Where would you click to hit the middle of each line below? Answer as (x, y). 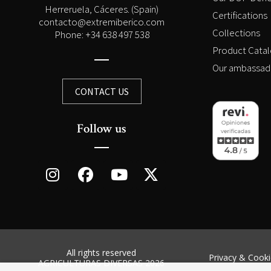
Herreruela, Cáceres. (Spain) (102, 9)
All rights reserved (101, 252)
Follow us (102, 128)
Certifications (240, 15)
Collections (236, 33)
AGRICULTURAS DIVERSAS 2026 (101, 263)
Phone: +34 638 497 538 (102, 34)
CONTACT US (102, 91)
